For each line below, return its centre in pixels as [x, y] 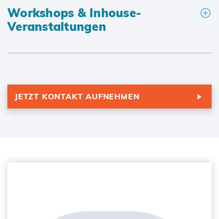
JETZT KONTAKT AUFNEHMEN [77, 97]
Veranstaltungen [57, 27]
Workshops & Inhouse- [74, 13]
